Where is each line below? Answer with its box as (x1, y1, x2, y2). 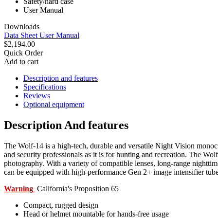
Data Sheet (4, 31, 39, 39)
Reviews (23, 91, 50, 100)
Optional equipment (23, 100, 84, 109)
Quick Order (4, 48, 43, 57)
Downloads (4, 22, 39, 31)
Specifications (23, 82, 66, 91)
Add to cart (4, 57, 38, 66)
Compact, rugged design (23, 200, 98, 209)
